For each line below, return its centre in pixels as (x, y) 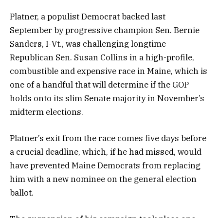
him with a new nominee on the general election (103, 179)
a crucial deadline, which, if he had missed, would (106, 152)
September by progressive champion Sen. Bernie (105, 30)
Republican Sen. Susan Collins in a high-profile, (102, 57)
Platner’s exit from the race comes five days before (108, 138)
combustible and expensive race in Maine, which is (109, 71)
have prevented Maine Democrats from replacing (105, 165)
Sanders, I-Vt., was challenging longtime (88, 44)
